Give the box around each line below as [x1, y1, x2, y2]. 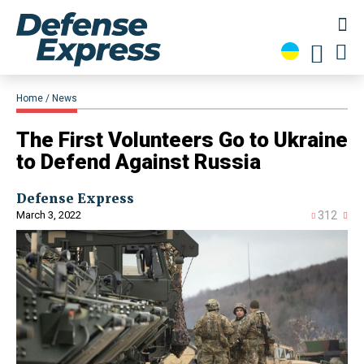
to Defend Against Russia [16, 149, 261, 175]
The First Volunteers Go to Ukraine [16, 128, 348, 153]
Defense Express [16, 190, 134, 207]
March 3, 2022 [16, 209, 81, 222]
